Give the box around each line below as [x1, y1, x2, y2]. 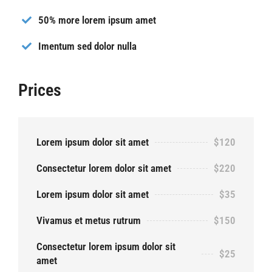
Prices [18, 80, 61, 101]
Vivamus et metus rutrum [36, 214, 141, 227]
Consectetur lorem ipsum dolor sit [36, 240, 175, 253]
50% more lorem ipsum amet [38, 13, 156, 26]
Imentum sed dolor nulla [38, 39, 137, 52]
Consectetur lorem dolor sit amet [36, 162, 171, 175]
